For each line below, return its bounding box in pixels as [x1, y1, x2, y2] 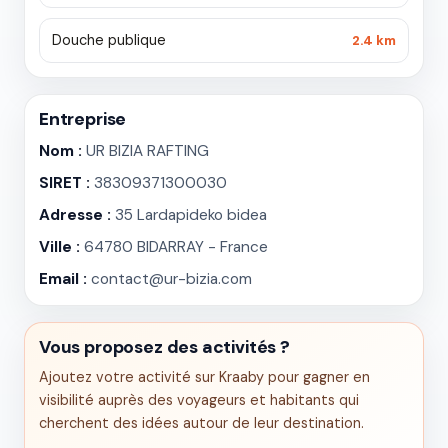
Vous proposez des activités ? [39, 336, 290, 358]
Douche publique [52, 31, 166, 49]
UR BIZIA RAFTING [82, 141, 209, 161]
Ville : [39, 237, 80, 257]
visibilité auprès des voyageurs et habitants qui [39, 391, 359, 409]
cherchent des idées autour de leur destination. [39, 414, 364, 432]
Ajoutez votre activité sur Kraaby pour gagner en [39, 368, 370, 386]
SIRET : [39, 173, 90, 193]
